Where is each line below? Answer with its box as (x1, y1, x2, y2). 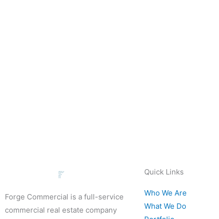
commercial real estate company (5, 205, 117, 215)
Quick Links (144, 167, 184, 177)
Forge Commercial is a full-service (5, 192, 124, 202)
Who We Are (144, 188, 187, 198)
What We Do (144, 201, 186, 211)
